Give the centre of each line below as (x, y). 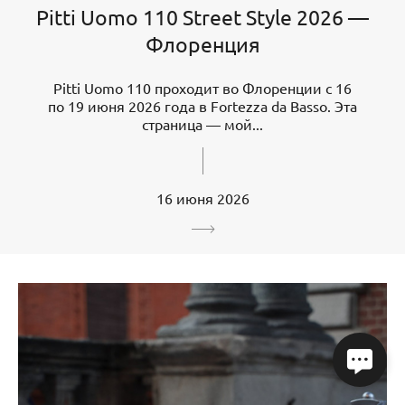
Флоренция (202, 44)
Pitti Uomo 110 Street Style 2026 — (202, 17)
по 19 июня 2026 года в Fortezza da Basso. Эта (202, 106)
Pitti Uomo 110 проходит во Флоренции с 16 (202, 88)
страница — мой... (202, 124)
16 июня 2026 (202, 198)
